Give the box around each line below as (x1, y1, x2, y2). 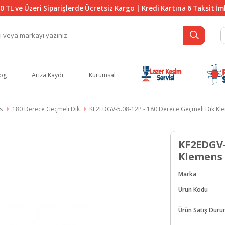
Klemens (178, 149, 222, 163)
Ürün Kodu (178, 185, 208, 194)
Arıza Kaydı (32, 70, 64, 79)
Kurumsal (88, 70, 116, 79)
